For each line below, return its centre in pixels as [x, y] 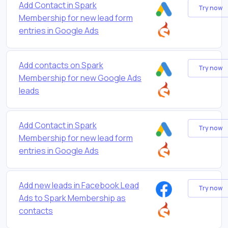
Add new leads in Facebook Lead [79, 185]
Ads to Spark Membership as [72, 198]
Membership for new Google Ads [80, 78]
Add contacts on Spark [61, 65]
